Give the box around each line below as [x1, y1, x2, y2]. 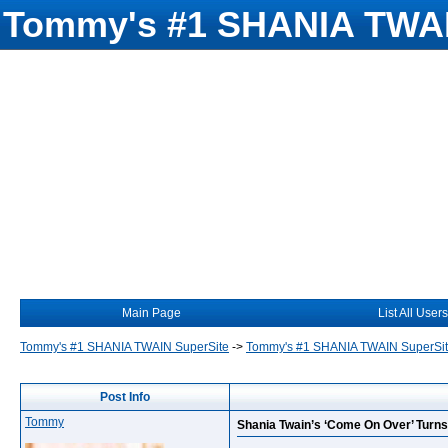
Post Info [100, 390, 150, 404]
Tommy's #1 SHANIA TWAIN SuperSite [20, 340, 229, 354]
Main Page [122, 306, 181, 320]
